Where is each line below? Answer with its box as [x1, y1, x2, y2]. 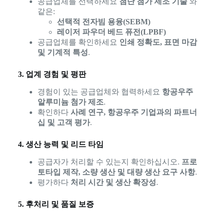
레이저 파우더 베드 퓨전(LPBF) [56, 28, 166, 36]
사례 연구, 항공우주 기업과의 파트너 [70, 108, 197, 117]
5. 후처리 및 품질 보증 [18, 200, 94, 208]
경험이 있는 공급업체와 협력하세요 [37, 88, 162, 96]
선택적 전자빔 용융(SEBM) [56, 18, 150, 26]
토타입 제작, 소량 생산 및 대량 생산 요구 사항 [37, 167, 195, 176]
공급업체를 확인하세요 [37, 38, 119, 47]
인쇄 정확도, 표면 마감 [119, 38, 197, 47]
